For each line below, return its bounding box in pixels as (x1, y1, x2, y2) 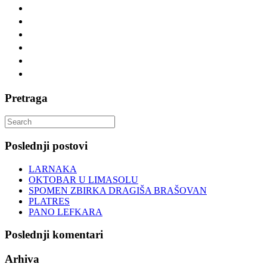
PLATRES (29, 195, 70, 206)
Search (4, 115, 30, 126)
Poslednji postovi (5, 139, 88, 153)
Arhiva (5, 253, 39, 266)
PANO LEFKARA (29, 206, 103, 217)
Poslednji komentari (5, 228, 103, 241)
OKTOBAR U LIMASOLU (29, 174, 138, 185)
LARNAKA (29, 163, 77, 174)
